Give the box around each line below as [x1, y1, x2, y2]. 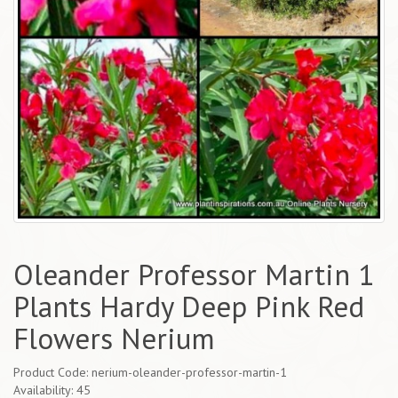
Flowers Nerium [13, 319, 215, 358]
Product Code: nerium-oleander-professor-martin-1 [13, 364, 287, 381]
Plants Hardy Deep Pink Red [13, 287, 364, 326]
